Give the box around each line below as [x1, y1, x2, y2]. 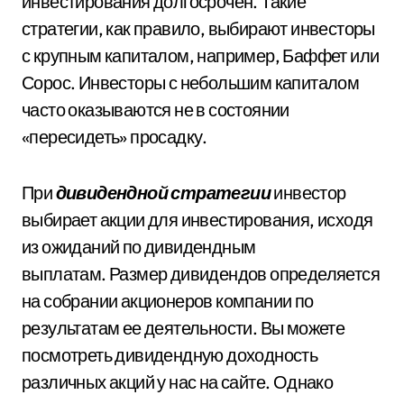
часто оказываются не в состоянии [22, 98, 289, 122]
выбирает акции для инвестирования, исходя [22, 208, 373, 232]
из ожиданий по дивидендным [22, 235, 256, 259]
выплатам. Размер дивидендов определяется [22, 262, 380, 286]
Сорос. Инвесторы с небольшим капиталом [22, 71, 360, 95]
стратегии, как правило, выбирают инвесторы [22, 17, 375, 41]
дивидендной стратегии [52, 181, 271, 205]
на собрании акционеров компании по [22, 289, 314, 313]
